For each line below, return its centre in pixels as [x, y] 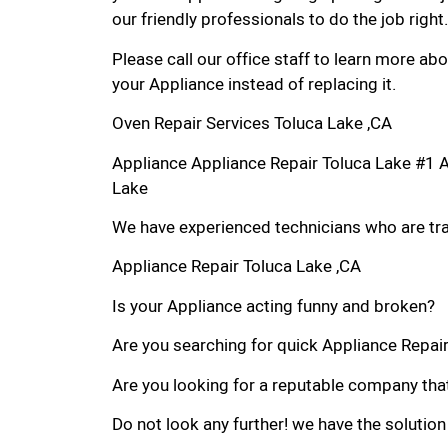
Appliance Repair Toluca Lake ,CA [236, 267]
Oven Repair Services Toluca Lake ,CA [252, 124]
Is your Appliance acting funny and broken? [273, 306]
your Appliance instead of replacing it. [254, 84]
